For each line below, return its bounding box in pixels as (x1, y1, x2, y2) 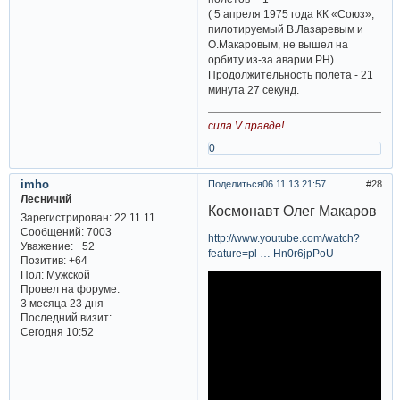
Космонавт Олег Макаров (208, 204, 378, 220)
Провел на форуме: (20, 282, 120, 295)
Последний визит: (20, 311, 112, 323)
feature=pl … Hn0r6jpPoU (208, 247, 335, 259)
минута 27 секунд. (208, 84, 300, 96)
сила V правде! (208, 119, 285, 131)
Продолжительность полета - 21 (208, 69, 374, 81)
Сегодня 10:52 (20, 325, 94, 337)
